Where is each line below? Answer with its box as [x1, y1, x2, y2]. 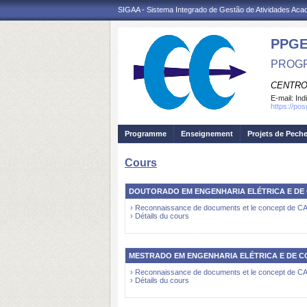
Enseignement [181, 130, 233, 138]
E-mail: [271, 94, 295, 102]
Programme [125, 130, 167, 138]
